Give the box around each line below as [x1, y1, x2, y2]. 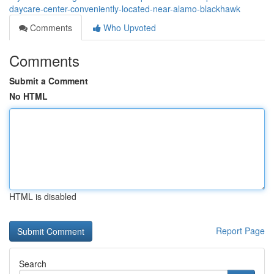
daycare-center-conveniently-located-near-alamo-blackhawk [9, 2, 240, 15]
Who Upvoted [101, 21, 156, 34]
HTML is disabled [9, 190, 76, 202]
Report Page [216, 224, 265, 237]
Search [19, 257, 46, 270]
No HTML [9, 90, 48, 102]
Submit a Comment [9, 75, 88, 87]
